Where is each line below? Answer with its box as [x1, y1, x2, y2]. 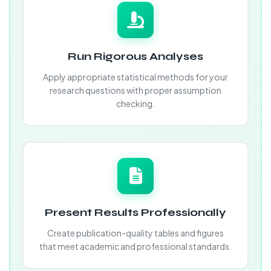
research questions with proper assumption [50, 85, 221, 96]
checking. [116, 98, 155, 109]
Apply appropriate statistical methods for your [43, 71, 228, 82]
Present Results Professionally [45, 206, 226, 219]
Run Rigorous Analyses [68, 50, 203, 63]
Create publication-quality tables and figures [47, 227, 224, 238]
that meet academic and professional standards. [39, 241, 232, 252]
